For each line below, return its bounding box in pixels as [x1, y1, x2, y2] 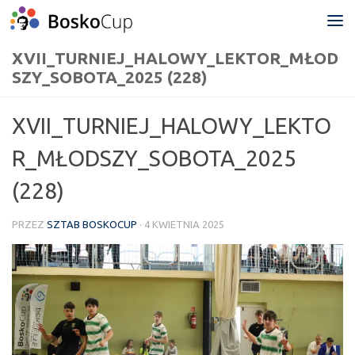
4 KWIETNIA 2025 [144, 219, 224, 230]
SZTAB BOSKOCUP [47, 219, 137, 230]
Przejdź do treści [21, 15, 126, 29]
